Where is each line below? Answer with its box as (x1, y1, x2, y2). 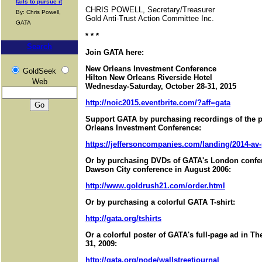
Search (27, 42, 52, 51)
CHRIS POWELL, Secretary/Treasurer (85, 5, 215, 14)
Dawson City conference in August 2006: (85, 165, 231, 174)
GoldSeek (22, 67, 56, 75)
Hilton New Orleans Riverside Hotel (85, 73, 212, 82)
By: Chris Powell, (16, 9, 61, 15)
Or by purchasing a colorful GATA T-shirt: (85, 198, 235, 206)
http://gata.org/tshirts (85, 214, 161, 223)
